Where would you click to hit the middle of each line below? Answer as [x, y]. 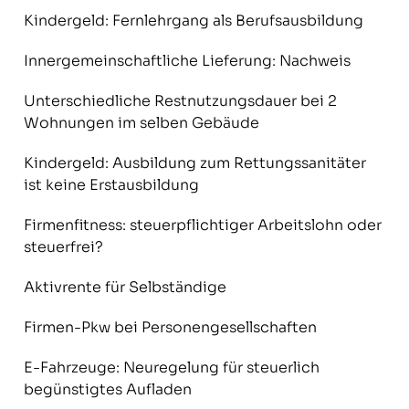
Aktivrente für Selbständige [125, 287]
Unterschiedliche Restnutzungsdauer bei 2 [180, 101]
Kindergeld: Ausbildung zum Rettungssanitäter [194, 163]
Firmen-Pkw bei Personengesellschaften [170, 327]
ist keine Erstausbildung [111, 185]
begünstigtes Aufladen [107, 389]
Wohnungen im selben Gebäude [143, 123]
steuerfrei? [63, 247]
